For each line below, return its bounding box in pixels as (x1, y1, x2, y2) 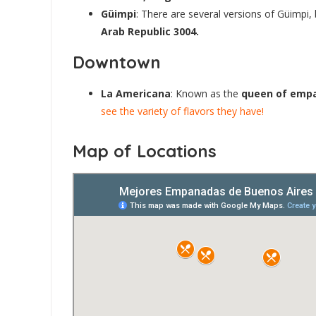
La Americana (101, 86, 171, 100)
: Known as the (171, 86, 241, 100)
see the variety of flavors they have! (101, 104, 264, 118)
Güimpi (101, 6, 136, 20)
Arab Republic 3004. (101, 24, 199, 38)
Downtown (73, 51, 161, 73)
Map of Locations (73, 140, 217, 162)
